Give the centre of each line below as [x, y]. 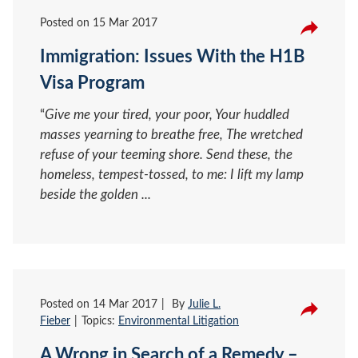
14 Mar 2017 [125, 304]
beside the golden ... [95, 194]
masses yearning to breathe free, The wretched [171, 134]
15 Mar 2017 [125, 23]
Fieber [55, 321]
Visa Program [92, 83]
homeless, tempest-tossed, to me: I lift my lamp [172, 174]
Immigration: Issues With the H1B [172, 56]
